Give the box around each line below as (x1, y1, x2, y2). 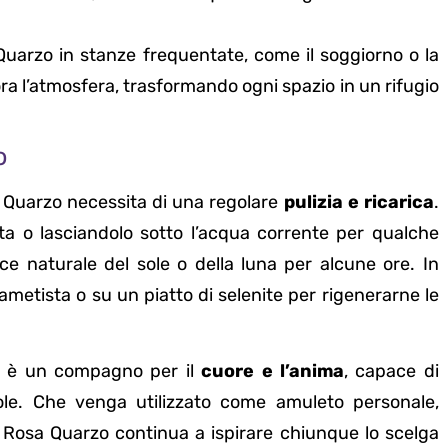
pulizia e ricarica (283, 190, 434, 213)
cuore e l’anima (201, 360, 344, 383)
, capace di (343, 360, 439, 383)
